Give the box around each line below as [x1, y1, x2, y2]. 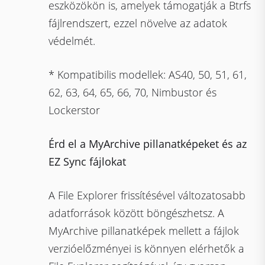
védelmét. [49, 34, 96, 48]
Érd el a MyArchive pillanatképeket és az [49, 137, 247, 151]
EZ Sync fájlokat [49, 154, 127, 169]
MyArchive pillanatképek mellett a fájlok [49, 224, 240, 238]
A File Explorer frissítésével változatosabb [49, 188, 246, 202]
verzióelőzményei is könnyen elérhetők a [49, 241, 245, 256]
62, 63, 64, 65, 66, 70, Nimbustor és [49, 85, 217, 99]
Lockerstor [49, 103, 101, 117]
